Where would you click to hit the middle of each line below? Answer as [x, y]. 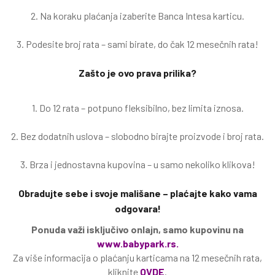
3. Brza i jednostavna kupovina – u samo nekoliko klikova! [137, 164]
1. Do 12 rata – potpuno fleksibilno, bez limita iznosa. [137, 108]
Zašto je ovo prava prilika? [137, 73]
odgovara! [137, 208]
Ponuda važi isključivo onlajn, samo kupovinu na [137, 229]
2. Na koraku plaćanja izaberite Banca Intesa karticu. [137, 16]
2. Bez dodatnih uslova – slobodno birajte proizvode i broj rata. [137, 136]
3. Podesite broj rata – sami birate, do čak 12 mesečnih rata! [137, 44]
